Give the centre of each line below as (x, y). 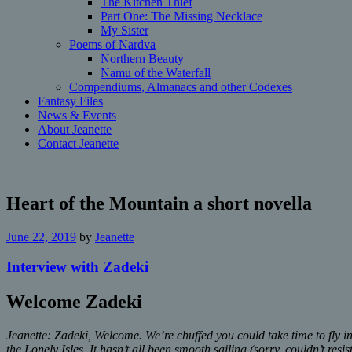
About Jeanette (75, 129)
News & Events (77, 115)
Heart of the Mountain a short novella (159, 203)
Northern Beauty (142, 58)
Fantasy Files (70, 101)
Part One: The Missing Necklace (181, 16)
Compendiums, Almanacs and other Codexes (181, 86)
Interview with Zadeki (77, 267)
